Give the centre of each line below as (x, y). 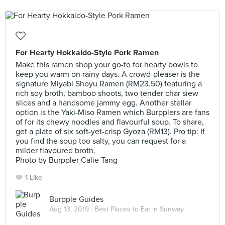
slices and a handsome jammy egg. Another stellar (103, 103)
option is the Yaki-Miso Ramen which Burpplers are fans (113, 113)
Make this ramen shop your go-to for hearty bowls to (107, 65)
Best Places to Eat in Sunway (139, 209)
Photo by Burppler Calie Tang (67, 160)
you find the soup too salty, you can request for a (101, 141)
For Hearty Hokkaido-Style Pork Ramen (87, 53)
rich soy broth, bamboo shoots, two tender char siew (107, 93)
